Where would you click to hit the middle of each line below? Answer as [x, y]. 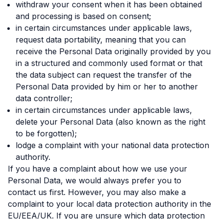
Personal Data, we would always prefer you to [95, 180]
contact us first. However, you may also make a [97, 192]
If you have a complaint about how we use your [98, 169]
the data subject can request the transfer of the [104, 75]
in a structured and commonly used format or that [109, 63]
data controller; [44, 98]
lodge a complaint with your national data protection [112, 145]
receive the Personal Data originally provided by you [113, 51]
